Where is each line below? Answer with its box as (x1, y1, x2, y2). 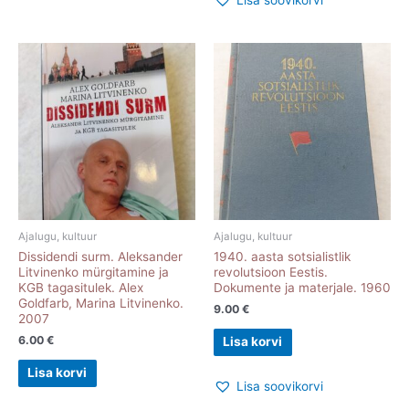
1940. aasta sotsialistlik (214, 248, 351, 264)
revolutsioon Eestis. (214, 264, 328, 279)
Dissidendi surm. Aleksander (18, 248, 183, 264)
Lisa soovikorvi (236, 378, 323, 393)
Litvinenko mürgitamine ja (18, 264, 169, 279)
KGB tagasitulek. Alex (18, 279, 143, 295)
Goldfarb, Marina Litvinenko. (18, 295, 184, 310)
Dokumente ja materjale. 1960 (214, 279, 391, 295)
